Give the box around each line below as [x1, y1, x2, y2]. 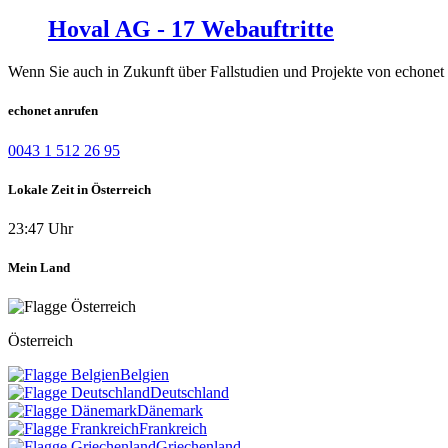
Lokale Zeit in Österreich [8, 181, 151, 197]
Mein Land [8, 260, 70, 276]
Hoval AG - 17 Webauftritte [48, 16, 334, 43]
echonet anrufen [8, 103, 98, 119]
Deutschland [150, 384, 229, 402]
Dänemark [137, 402, 203, 420]
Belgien [120, 366, 169, 384]
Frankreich [139, 420, 207, 438]
